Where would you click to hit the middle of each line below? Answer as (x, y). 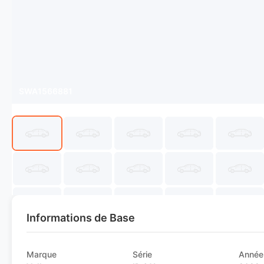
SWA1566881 (46, 91)
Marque (42, 254)
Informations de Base (81, 218)
